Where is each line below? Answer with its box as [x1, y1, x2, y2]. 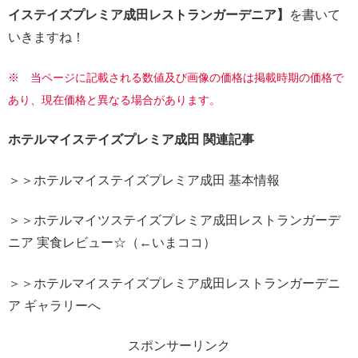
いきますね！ [8, 30, 85, 44]
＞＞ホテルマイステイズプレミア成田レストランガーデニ [8, 276, 340, 290]
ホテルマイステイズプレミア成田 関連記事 [8, 133, 254, 147]
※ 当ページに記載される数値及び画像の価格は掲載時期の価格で [8, 70, 344, 84]
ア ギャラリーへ [8, 298, 101, 312]
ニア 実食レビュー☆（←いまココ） [8, 236, 216, 250]
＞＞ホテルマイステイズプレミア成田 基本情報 [8, 173, 280, 187]
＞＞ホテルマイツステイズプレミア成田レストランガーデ [8, 213, 340, 228]
